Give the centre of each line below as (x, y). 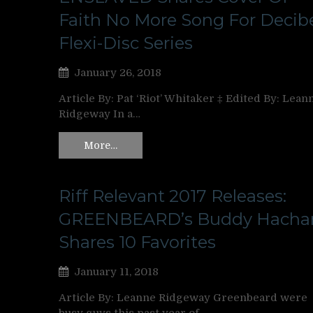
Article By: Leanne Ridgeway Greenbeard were (183, 298)
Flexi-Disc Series (126, 43)
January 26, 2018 (118, 72)
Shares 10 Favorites (137, 242)
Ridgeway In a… (100, 114)
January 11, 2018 (116, 272)
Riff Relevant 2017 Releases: (173, 196)
